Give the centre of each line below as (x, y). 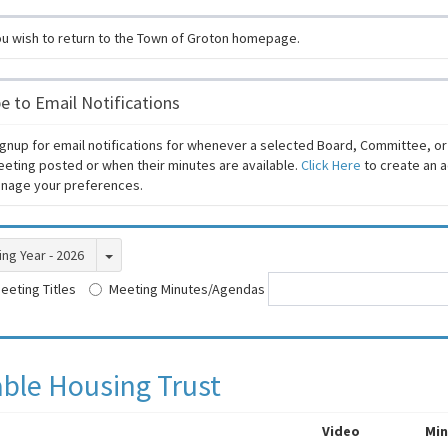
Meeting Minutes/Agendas (187, 289)
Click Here (331, 165)
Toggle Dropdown (165, 254)
